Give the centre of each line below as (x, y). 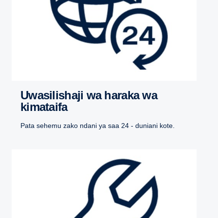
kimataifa (44, 107)
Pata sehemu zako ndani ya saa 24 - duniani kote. (98, 126)
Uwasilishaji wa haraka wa (25, 95)
